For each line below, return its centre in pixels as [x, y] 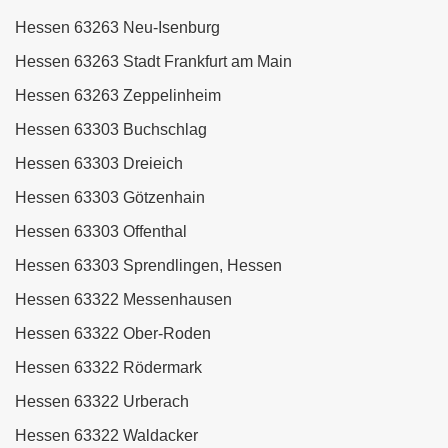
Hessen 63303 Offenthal [101, 232]
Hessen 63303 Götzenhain [110, 198]
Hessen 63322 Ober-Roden [113, 334]
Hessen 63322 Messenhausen [123, 300]
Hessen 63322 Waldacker [106, 436]
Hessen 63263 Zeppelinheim [118, 96]
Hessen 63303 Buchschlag [111, 130]
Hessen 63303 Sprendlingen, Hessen [148, 266]
